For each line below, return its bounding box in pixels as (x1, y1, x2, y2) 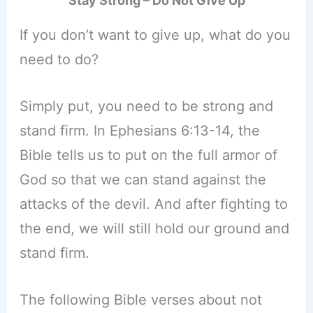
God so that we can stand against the (19, 171, 266, 189)
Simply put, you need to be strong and (19, 98, 273, 115)
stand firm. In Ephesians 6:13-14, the (19, 122, 260, 140)
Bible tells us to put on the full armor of (19, 147, 277, 164)
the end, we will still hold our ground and (19, 220, 289, 238)
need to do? (19, 51, 99, 68)
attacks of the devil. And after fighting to (19, 196, 288, 213)
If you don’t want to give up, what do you (19, 27, 291, 44)
